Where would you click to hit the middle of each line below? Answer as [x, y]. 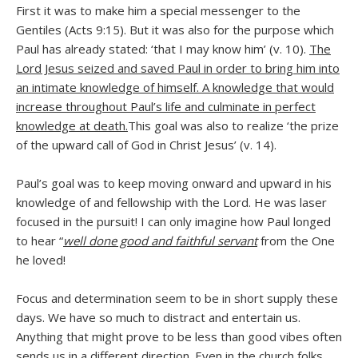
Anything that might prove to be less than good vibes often [179, 336]
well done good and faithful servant [160, 240]
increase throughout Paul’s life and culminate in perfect [166, 106]
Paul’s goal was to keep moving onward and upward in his [174, 183]
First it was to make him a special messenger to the [158, 10]
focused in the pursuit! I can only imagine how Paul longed [173, 221]
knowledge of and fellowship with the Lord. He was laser [171, 202]
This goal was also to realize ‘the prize [233, 125]
